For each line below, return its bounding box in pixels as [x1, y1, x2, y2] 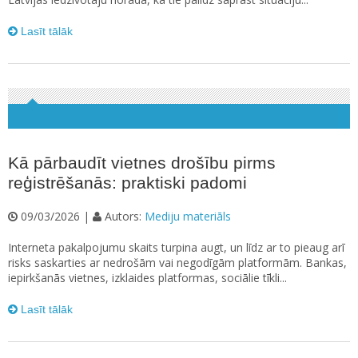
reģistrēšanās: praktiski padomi [8, 173, 247, 193]
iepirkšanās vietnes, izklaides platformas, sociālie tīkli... [8, 270, 287, 286]
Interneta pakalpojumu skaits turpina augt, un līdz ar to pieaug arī [8, 240, 344, 256]
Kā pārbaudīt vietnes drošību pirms [8, 153, 276, 173]
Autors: [101, 209, 145, 225]
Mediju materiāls [145, 209, 231, 225]
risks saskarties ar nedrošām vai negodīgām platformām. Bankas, [8, 255, 347, 271]
